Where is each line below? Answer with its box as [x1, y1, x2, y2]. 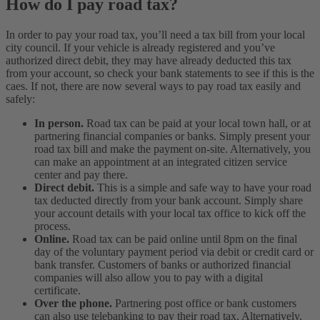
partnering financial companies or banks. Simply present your [34, 130, 310, 143]
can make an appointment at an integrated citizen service [34, 156, 287, 169]
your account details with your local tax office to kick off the [34, 207, 306, 220]
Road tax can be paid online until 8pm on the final [72, 233, 297, 246]
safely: [6, 93, 35, 106]
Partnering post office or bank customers [115, 297, 296, 310]
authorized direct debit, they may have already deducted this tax [6, 54, 291, 67]
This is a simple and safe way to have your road [97, 181, 311, 194]
